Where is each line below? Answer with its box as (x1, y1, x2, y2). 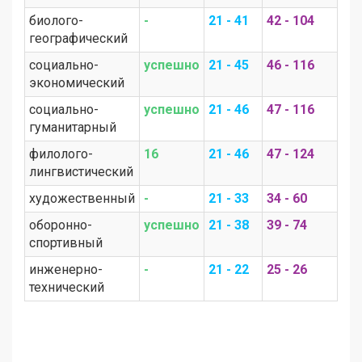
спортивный (29, 234, 103, 250)
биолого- (29, 12, 83, 28)
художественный (29, 190, 135, 206)
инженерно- (29, 261, 103, 277)
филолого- (29, 145, 93, 162)
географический (29, 30, 128, 46)
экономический (29, 74, 124, 90)
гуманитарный (29, 119, 116, 135)
